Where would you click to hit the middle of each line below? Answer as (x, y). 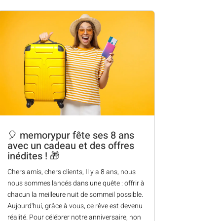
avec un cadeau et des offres (71, 146)
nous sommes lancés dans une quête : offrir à (76, 184)
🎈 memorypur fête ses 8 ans (71, 136)
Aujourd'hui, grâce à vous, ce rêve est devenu (75, 206)
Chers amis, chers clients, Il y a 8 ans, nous (71, 172)
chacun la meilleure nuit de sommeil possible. (75, 195)
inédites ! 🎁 (33, 156)
